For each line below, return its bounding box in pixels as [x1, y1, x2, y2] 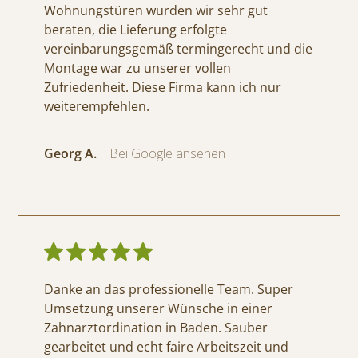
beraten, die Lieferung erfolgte [44, 21, 228, 39]
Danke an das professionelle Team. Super [44, 280, 294, 299]
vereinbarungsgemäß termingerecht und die [44, 40, 313, 58]
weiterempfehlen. [44, 97, 150, 116]
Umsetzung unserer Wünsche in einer [44, 300, 273, 318]
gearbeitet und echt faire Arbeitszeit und [44, 338, 289, 356]
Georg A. [44, 145, 97, 163]
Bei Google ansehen [109, 145, 226, 163]
